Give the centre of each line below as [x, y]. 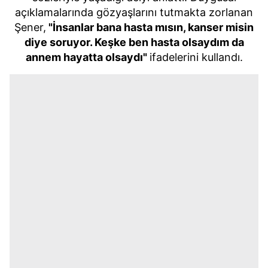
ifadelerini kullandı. [196, 57]
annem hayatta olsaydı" [87, 57]
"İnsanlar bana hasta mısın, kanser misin [150, 27]
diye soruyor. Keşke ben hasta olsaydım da [134, 42]
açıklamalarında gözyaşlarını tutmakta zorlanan [134, 12]
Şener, [30, 27]
